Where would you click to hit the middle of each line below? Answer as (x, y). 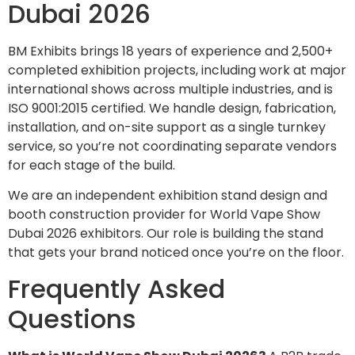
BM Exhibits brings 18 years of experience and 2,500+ (170, 51)
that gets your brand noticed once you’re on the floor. (176, 253)
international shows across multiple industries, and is (170, 89)
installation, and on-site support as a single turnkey (167, 127)
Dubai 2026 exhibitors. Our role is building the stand (166, 234)
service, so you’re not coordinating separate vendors (172, 146)
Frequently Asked (116, 288)
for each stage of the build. (92, 165)
